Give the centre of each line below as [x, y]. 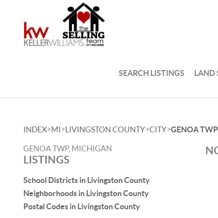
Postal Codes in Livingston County [82, 206]
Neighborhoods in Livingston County [86, 193]
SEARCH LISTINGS [152, 73]
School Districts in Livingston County [87, 180]
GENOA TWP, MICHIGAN [68, 148]
